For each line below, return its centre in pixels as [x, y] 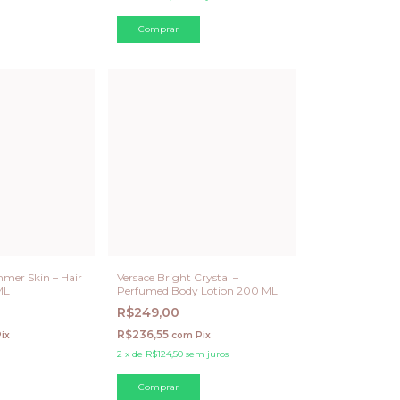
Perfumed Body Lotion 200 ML [197, 290]
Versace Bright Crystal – [178, 277]
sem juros [207, 354]
